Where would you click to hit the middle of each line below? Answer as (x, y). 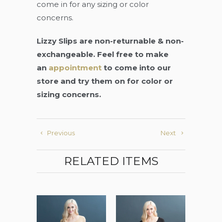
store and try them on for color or (105, 81)
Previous (60, 133)
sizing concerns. (69, 94)
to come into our (137, 67)
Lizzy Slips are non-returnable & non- (110, 41)
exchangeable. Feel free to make (103, 54)
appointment (75, 67)
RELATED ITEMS (111, 161)
